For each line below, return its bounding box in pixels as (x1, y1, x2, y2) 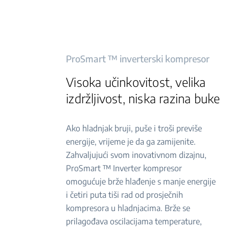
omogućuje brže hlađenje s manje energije (66, 176, 216, 187)
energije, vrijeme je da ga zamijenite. (66, 136, 196, 147)
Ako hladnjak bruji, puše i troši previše (66, 123, 202, 133)
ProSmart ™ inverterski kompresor (66, 53, 210, 64)
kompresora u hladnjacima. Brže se (66, 203, 191, 213)
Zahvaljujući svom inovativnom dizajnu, (66, 150, 207, 160)
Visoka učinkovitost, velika (66, 74, 206, 89)
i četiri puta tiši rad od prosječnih (66, 190, 184, 200)
